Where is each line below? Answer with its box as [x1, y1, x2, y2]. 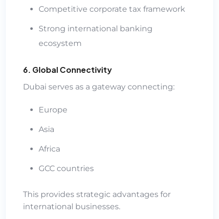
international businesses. [23, 201, 120, 211]
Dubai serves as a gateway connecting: [23, 82, 175, 91]
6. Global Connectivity [23, 64, 112, 75]
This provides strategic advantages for [23, 189, 171, 199]
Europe [39, 105, 67, 114]
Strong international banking [39, 23, 153, 33]
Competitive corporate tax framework [39, 4, 185, 14]
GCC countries [39, 163, 94, 173]
